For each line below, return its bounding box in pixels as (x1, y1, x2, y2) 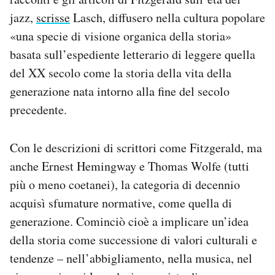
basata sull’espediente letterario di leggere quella (10, 46, 255, 63)
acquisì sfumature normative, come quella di (10, 195, 232, 212)
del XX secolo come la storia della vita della (10, 64, 231, 82)
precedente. (10, 101, 67, 118)
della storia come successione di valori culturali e (10, 231, 257, 249)
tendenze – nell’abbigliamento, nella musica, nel (10, 250, 252, 267)
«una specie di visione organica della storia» (10, 28, 231, 45)
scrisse (36, 9, 70, 26)
